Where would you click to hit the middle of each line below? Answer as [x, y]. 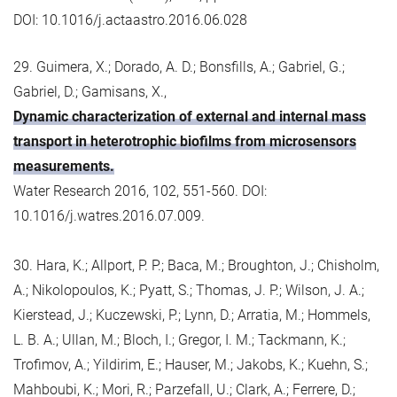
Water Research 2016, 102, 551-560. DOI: [140, 191]
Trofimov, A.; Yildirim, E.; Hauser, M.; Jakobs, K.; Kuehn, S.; [191, 364]
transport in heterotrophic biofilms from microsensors [185, 141]
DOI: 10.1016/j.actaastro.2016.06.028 [130, 19]
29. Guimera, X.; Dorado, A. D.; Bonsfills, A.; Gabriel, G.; [179, 66]
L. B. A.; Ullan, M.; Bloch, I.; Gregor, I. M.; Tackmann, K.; [179, 339]
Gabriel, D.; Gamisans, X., [90, 91]
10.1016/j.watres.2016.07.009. [109, 215]
